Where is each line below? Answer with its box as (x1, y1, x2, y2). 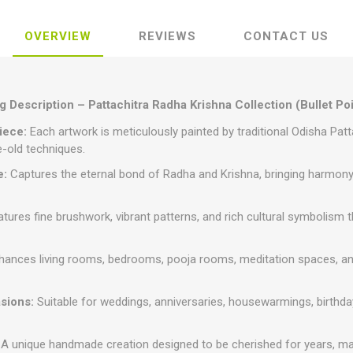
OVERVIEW (24, 28, 91, 43)
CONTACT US (243, 28, 329, 43)
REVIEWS (139, 28, 196, 43)
